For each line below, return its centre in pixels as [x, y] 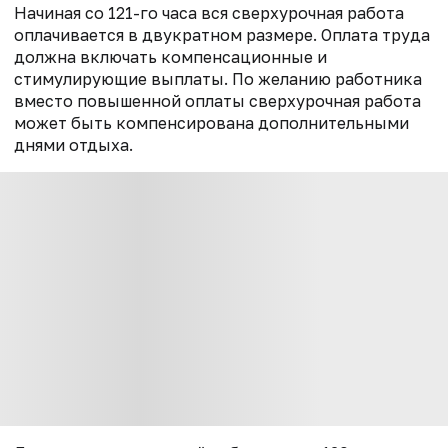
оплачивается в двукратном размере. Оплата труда [222, 35]
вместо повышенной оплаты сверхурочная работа [217, 101]
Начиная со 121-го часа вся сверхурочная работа [209, 13]
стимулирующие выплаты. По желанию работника [218, 79]
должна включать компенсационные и [170, 57]
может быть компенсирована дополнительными [211, 123]
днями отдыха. [73, 145]
